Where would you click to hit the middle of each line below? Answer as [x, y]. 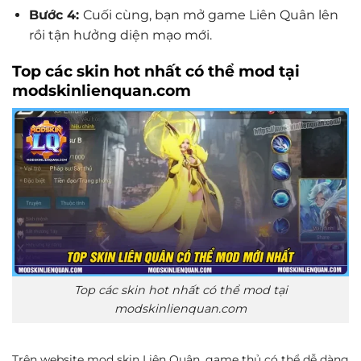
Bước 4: [56, 15]
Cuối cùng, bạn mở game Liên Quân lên [210, 15]
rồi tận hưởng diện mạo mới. [120, 35]
